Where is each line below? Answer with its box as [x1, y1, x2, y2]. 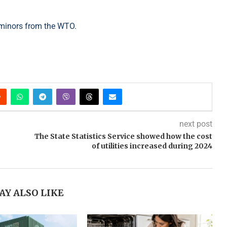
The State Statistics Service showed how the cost [34, 132, 212, 141]
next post [179, 119, 212, 129]
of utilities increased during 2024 [91, 141, 212, 151]
